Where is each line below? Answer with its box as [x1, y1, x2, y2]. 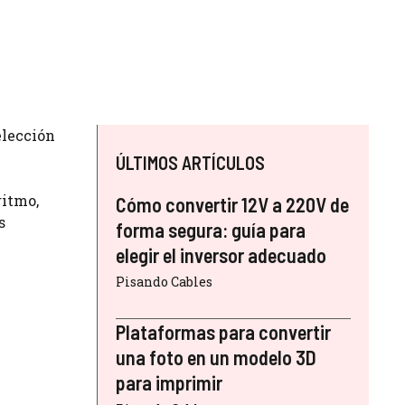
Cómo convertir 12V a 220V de [116, 193, 349, 217]
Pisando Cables [116, 273, 212, 291]
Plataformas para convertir [116, 320, 331, 344]
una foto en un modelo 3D [116, 345, 316, 370]
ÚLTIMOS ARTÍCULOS [116, 152, 265, 174]
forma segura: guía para [116, 218, 306, 242]
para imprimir [116, 371, 222, 395]
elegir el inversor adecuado [116, 243, 326, 268]
